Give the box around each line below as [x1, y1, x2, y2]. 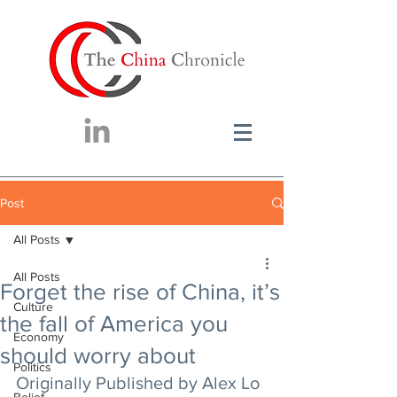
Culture [13, 300, 53, 314]
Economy [13, 330, 64, 344]
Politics [13, 360, 51, 374]
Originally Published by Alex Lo [16, 373, 264, 393]
